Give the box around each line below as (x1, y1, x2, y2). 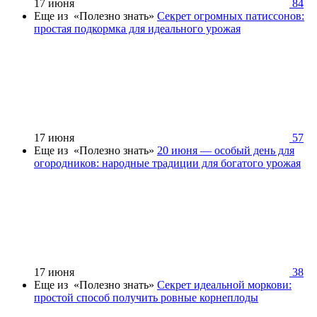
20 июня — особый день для (157, 144, 294, 156)
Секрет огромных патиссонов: (157, 9, 304, 22)
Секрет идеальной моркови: (157, 278, 292, 291)
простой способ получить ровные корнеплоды (34, 291, 258, 304)
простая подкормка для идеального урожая (34, 22, 241, 35)
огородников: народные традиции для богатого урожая (34, 156, 301, 169)
